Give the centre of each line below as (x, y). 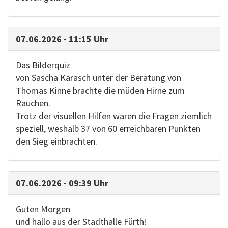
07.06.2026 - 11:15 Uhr (62, 39)
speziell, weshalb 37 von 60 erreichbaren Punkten (108, 129)
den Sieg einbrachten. (56, 141)
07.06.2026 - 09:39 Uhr (62, 183)
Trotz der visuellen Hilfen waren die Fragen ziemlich (114, 116)
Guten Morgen (43, 209)
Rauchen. (33, 103)
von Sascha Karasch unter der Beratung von (98, 78)
